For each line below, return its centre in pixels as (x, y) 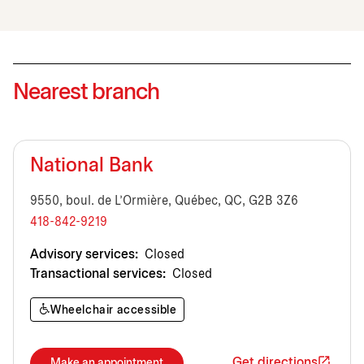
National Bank (91, 166)
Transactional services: (98, 274)
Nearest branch (86, 93)
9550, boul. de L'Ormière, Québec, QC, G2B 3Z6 (164, 201)
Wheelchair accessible (114, 310)
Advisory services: (84, 254)
